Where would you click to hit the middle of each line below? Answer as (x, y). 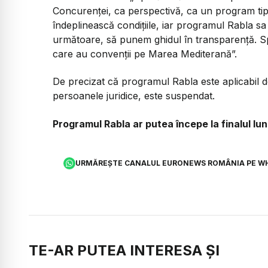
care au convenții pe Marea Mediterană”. (145, 54)
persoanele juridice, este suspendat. (134, 96)
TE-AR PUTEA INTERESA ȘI (124, 251)
